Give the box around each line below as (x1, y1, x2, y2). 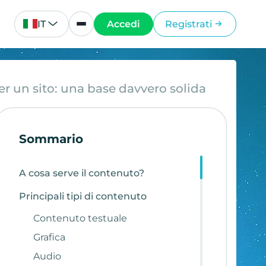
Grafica (33, 231, 65, 243)
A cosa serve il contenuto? (18, 167, 144, 179)
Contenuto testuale (33, 212, 127, 224)
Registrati (164, 18, 212, 30)
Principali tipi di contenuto (18, 190, 147, 202)
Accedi (107, 18, 141, 30)
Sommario (18, 131, 83, 146)
